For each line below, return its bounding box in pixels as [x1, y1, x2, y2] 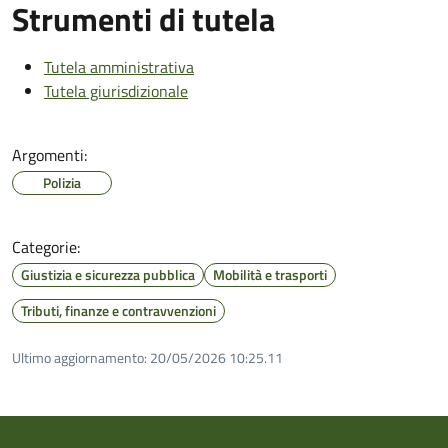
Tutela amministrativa [44, 54, 194, 79]
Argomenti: [12, 142, 87, 167]
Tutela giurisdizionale [44, 78, 188, 103]
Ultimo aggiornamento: [12, 346, 147, 368]
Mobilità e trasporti [213, 263, 327, 285]
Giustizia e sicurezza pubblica [21, 263, 195, 285]
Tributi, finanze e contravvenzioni [21, 299, 216, 321]
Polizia [43, 171, 81, 193]
